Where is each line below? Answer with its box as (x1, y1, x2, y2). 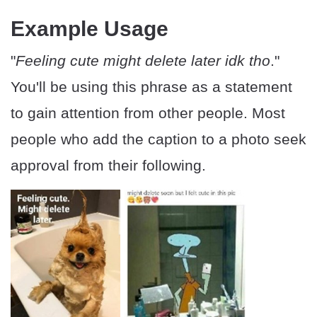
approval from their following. (11, 157, 206, 174)
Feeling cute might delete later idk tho (16, 52, 270, 69)
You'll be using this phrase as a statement (11, 79, 292, 96)
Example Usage (11, 17, 168, 41)
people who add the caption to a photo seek (11, 131, 306, 148)
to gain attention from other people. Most (11, 105, 285, 122)
